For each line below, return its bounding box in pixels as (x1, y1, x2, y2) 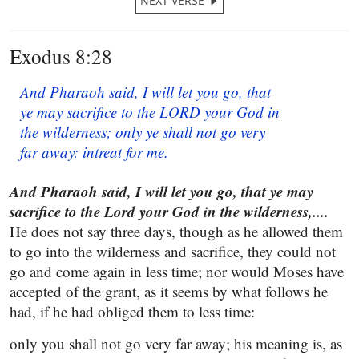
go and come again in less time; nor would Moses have (10, 261, 344, 281)
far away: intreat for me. (19, 142, 168, 162)
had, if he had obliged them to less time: (10, 301, 255, 321)
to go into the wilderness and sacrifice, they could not (10, 241, 336, 261)
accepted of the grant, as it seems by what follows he (10, 281, 328, 301)
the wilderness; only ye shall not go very (19, 122, 265, 142)
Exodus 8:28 (10, 42, 112, 70)
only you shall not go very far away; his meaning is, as (10, 333, 342, 353)
